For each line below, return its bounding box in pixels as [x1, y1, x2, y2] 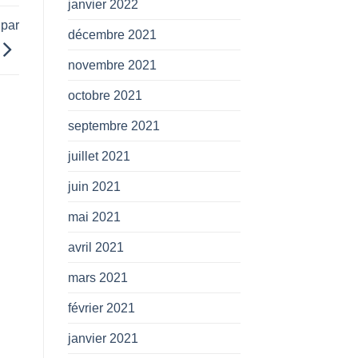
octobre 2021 [67, 88, 142, 102]
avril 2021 [67, 240, 124, 254]
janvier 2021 [67, 331, 138, 345]
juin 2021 [67, 179, 121, 193]
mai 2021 [67, 209, 121, 224]
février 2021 [67, 300, 135, 315]
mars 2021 [67, 270, 128, 284]
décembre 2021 [67, 27, 157, 42]
